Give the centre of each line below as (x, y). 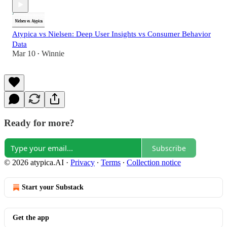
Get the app (31, 218)
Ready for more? (39, 123)
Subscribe (169, 148)
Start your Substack (53, 187)
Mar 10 (24, 54)
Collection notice (154, 163)
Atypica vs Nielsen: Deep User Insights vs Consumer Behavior (111, 34)
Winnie (53, 54)
